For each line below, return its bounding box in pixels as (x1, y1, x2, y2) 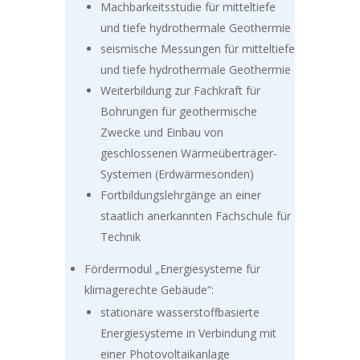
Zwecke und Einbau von (100, 125, 223, 141)
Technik (100, 229, 141, 245)
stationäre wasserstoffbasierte (100, 305, 260, 321)
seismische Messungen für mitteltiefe (100, 41, 295, 57)
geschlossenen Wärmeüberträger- (100, 145, 277, 162)
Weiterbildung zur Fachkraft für (100, 83, 260, 99)
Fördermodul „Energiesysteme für (84, 261, 260, 277)
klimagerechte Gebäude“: (84, 282, 214, 298)
